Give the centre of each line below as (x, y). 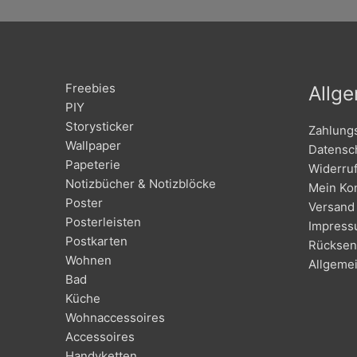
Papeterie (93, 165)
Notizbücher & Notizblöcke (141, 184)
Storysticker (100, 127)
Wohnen (88, 261)
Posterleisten (103, 222)
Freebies (90, 88)
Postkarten (96, 241)
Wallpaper (93, 146)
